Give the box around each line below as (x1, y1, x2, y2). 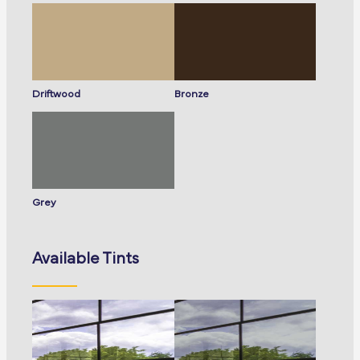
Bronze (174, 88, 209, 100)
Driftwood (32, 88, 80, 100)
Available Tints (32, 251, 139, 268)
